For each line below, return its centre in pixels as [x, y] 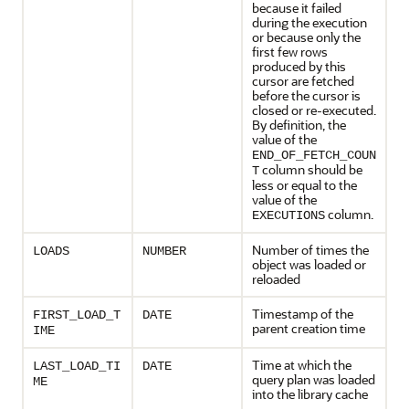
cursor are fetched [303, 81]
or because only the [306, 37]
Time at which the [302, 365]
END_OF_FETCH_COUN [314, 155]
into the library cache [310, 394]
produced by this [299, 66]
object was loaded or [309, 264]
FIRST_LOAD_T [77, 315]
